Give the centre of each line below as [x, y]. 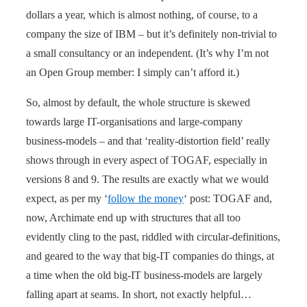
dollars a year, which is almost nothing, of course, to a [142, 14]
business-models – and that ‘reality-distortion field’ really [148, 140]
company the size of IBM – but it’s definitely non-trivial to [151, 34]
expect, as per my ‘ [67, 198]
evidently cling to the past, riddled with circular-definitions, [153, 236]
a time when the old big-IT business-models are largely [144, 275]
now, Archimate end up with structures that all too [133, 217]
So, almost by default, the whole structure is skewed [138, 102]
